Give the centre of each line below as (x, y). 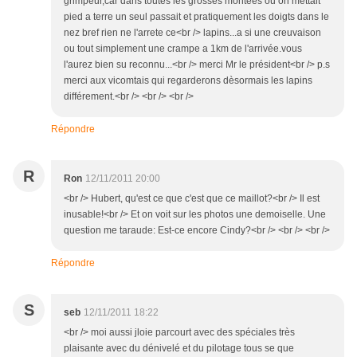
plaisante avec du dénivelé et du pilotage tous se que (179, 349)
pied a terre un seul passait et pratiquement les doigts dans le (196, 17)
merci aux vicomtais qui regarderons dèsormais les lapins (188, 81)
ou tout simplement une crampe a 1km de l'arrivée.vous (183, 49)
